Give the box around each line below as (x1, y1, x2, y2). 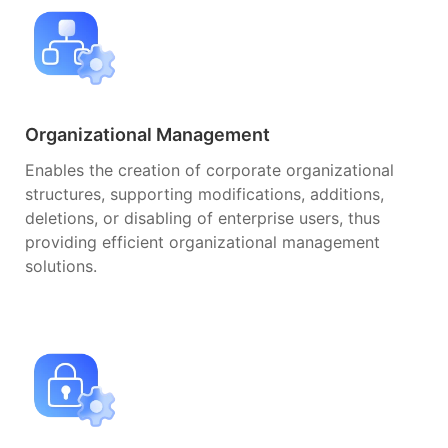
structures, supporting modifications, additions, (25, 183, 384, 204)
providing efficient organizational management (25, 231, 380, 252)
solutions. (25, 255, 97, 276)
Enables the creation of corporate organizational (25, 159, 394, 180)
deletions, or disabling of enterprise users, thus (25, 207, 380, 228)
